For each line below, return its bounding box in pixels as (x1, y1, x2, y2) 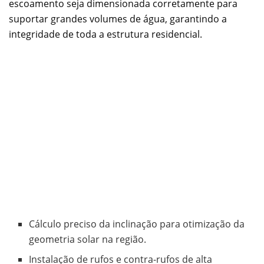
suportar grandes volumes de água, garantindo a (9, 12, 227, 25)
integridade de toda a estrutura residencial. (9, 27, 202, 41)
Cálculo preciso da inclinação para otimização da (29, 217, 245, 230)
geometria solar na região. (29, 232, 147, 246)
